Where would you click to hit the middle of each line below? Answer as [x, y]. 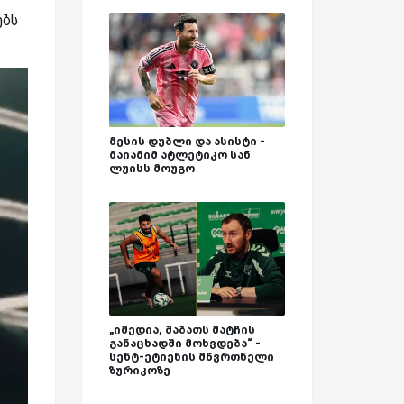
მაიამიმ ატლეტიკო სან [180, 154]
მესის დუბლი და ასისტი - [187, 141]
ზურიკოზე [140, 371]
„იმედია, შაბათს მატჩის [182, 330]
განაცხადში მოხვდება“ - [185, 344]
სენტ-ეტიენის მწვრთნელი [192, 357]
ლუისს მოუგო [152, 168]
